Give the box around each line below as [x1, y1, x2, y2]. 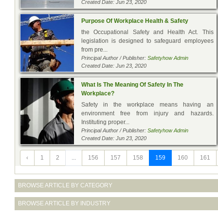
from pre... [81, 46, 108, 53]
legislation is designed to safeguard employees [81, 37, 214, 44]
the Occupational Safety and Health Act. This [81, 28, 214, 36]
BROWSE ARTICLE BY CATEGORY [18, 182, 112, 189]
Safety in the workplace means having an [81, 101, 214, 108]
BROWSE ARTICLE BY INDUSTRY [18, 200, 110, 207]
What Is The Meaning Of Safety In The [81, 81, 183, 88]
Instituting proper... [81, 118, 129, 126]
